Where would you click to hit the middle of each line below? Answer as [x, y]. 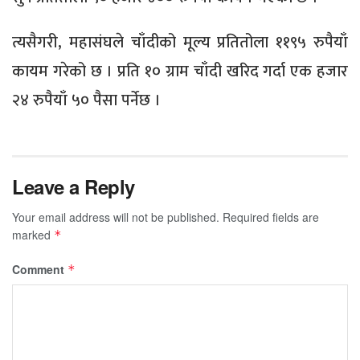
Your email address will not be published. [116, 217]
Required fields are [271, 217]
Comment [40, 270]
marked [33, 235]
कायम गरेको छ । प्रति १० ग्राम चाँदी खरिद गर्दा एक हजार [180, 72]
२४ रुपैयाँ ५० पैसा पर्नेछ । [86, 101]
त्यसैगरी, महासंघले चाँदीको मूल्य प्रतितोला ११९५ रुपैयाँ [180, 43]
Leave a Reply [74, 187]
